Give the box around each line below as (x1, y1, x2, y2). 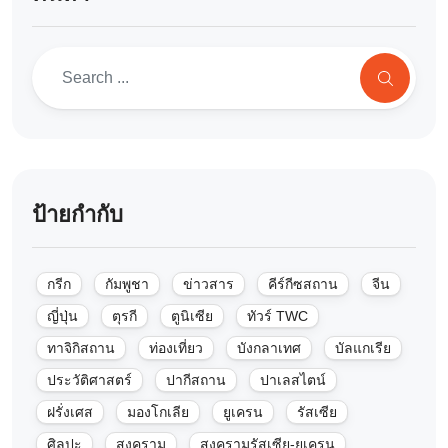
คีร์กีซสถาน (268, 275, 338, 292)
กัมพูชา (105, 275, 149, 292)
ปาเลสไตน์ (260, 371, 326, 388)
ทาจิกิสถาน (47, 339, 115, 356)
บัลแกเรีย (335, 339, 391, 356)
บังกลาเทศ (237, 339, 301, 356)
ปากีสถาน (166, 371, 226, 388)
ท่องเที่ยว (149, 339, 203, 356)
